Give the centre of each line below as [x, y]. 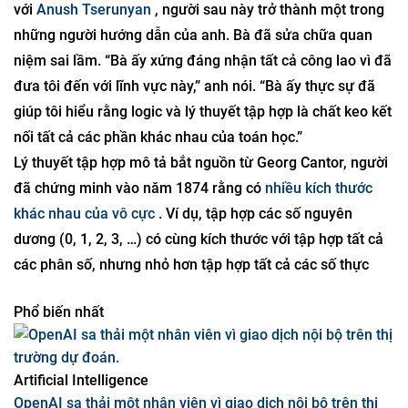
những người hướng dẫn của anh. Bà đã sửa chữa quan [193, 81]
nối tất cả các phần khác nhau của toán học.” [158, 183]
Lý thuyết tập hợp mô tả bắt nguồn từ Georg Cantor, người [201, 208]
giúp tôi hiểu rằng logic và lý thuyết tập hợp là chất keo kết [203, 157]
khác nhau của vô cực [84, 259]
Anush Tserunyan [94, 55]
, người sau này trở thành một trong [268, 55]
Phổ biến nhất [59, 357]
